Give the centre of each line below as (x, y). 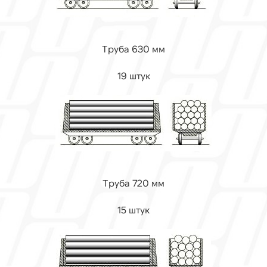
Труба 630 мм (133, 49)
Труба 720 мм (133, 183)
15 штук (133, 209)
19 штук (133, 75)
